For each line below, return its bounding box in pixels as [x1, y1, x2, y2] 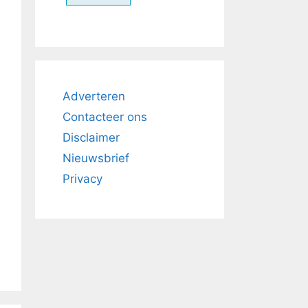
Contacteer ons [63, 110, 147, 124]
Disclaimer [63, 131, 120, 144]
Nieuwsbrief [63, 151, 129, 165]
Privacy [63, 172, 102, 186]
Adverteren [63, 89, 125, 103]
